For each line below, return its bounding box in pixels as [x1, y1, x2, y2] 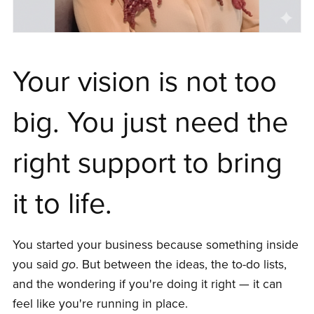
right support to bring [12, 146, 282, 182]
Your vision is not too [12, 64, 277, 100]
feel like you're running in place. [12, 296, 188, 312]
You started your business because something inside [12, 238, 299, 253]
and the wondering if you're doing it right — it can [12, 277, 282, 292]
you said [12, 257, 62, 273]
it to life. [12, 186, 112, 222]
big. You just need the [12, 105, 288, 141]
